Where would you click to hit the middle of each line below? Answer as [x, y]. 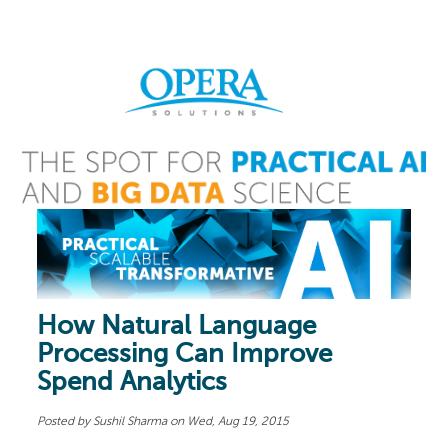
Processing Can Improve [185, 354]
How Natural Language [177, 326]
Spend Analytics [132, 382]
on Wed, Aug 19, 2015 [228, 421]
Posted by [64, 421]
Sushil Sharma [130, 421]
